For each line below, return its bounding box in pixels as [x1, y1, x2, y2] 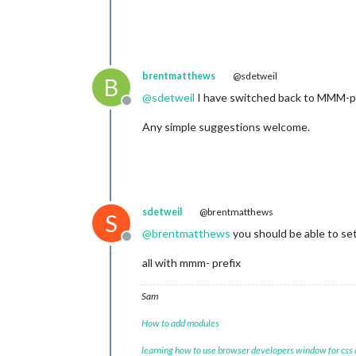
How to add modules [141, 316, 219, 329]
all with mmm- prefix [142, 255, 241, 269]
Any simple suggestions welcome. [142, 119, 310, 133]
